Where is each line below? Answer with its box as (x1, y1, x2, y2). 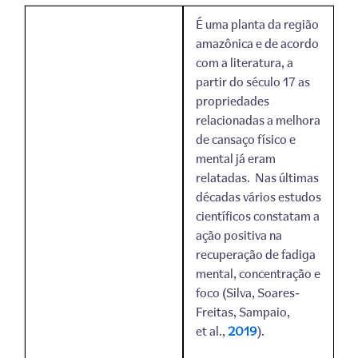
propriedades (195, 92, 269, 110)
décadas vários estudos (195, 188, 321, 206)
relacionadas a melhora (195, 111, 320, 129)
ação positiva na (195, 226, 282, 245)
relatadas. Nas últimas (195, 169, 319, 187)
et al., (195, 322, 228, 340)
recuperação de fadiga (195, 245, 316, 264)
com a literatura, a (195, 54, 293, 72)
